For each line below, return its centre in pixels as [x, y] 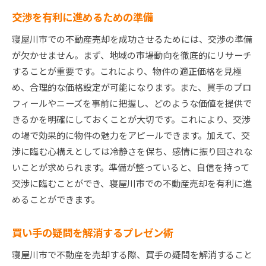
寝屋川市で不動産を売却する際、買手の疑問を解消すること [132, 255]
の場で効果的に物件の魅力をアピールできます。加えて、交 [131, 135]
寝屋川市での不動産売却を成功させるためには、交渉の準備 [132, 39]
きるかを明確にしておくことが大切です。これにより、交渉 [131, 119]
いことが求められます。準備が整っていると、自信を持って [131, 167]
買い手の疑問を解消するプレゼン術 [93, 233]
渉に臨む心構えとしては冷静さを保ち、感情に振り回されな [132, 151]
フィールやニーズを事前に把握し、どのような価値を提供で [132, 103]
